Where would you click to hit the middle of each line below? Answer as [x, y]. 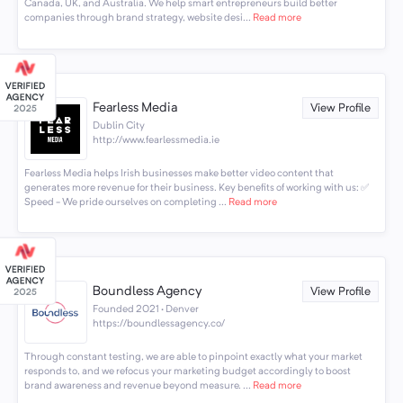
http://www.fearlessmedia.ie [157, 141]
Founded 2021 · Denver [146, 310]
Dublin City [119, 126]
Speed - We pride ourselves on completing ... [125, 202]
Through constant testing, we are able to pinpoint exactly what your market [193, 357]
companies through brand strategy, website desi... [137, 18]
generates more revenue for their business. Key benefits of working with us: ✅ [196, 188]
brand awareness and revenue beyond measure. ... [137, 385]
